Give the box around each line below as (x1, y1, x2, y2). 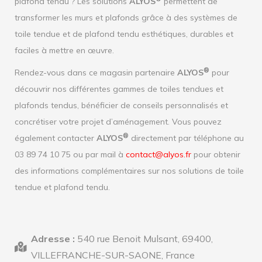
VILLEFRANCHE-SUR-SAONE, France (30, 249, 195, 261)
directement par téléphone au (129, 133, 244, 143)
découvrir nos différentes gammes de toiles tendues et (15, 84, 223, 94)
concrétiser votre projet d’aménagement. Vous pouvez (15, 116, 222, 127)
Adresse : (30, 233, 77, 244)
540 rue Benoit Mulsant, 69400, (77, 233, 213, 244)
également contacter (15, 133, 96, 143)
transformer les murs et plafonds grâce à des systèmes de (15, 12, 237, 23)
